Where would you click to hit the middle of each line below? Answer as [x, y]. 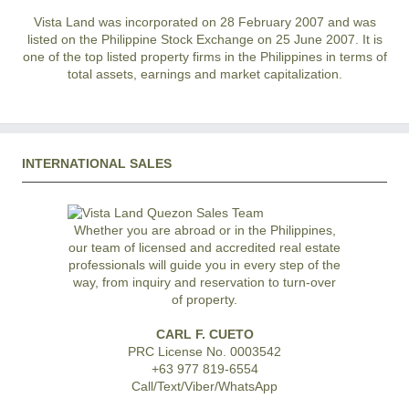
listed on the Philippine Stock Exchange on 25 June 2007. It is [204, 40]
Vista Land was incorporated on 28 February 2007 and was [204, 22]
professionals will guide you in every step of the [204, 265]
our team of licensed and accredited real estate [204, 248]
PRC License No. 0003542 [204, 352]
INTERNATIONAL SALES [97, 164]
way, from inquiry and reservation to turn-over [204, 283]
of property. [204, 300]
